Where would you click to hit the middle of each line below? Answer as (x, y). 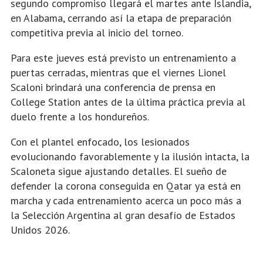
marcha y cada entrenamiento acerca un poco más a (126, 200)
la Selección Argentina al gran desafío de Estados (123, 215)
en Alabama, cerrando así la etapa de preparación (121, 18)
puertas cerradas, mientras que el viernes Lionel (118, 72)
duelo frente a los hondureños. (80, 116)
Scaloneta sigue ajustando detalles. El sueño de (119, 171)
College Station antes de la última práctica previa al (128, 102)
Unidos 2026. (40, 230)
